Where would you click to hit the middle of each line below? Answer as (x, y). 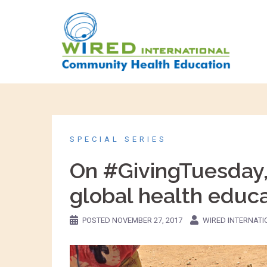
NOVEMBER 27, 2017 (147, 220)
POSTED (97, 220)
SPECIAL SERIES (118, 139)
